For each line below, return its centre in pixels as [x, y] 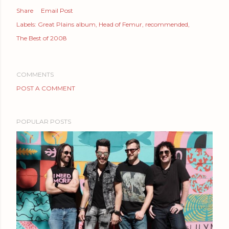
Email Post [57, 10]
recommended [167, 24]
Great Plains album [67, 24]
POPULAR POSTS [44, 121]
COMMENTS [35, 74]
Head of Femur [120, 24]
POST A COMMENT [46, 88]
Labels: [26, 24]
